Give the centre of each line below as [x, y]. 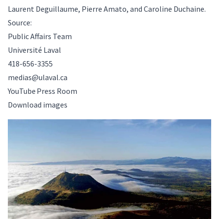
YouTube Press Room [43, 91]
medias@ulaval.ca [38, 77]
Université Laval [36, 50]
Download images [38, 104]
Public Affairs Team [40, 36]
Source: [22, 22]
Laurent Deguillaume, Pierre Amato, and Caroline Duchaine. [108, 9]
